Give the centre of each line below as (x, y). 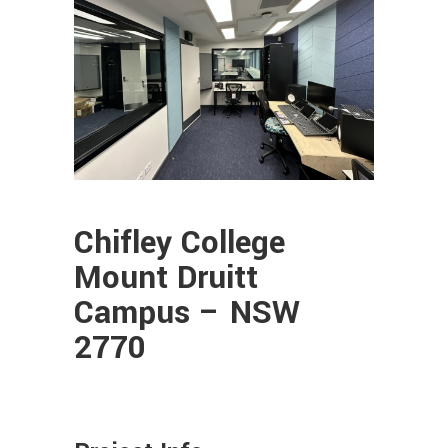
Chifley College (179, 243)
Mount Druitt (166, 278)
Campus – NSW (187, 313)
